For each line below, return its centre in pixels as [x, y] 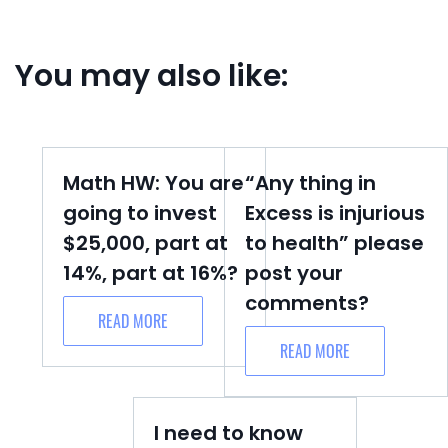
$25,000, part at [145, 243]
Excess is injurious [335, 213]
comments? [307, 303]
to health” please [334, 243]
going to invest [140, 213]
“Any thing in [310, 183]
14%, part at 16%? [150, 273]
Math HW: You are [153, 183]
